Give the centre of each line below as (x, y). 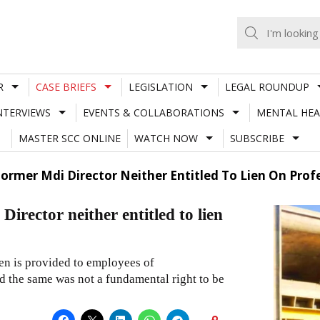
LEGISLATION (160, 86)
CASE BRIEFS (66, 86)
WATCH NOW (166, 138)
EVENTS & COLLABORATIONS (153, 112)
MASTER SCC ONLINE (69, 138)
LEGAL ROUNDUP (267, 86)
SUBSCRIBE (257, 138)
